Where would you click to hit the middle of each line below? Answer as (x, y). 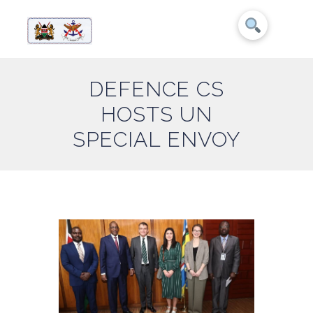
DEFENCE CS (156, 89)
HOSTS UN (156, 115)
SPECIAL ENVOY (156, 140)
